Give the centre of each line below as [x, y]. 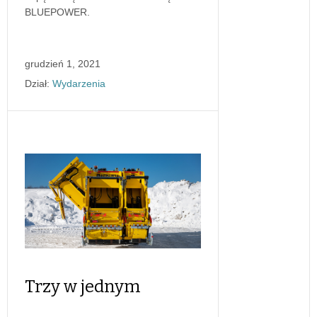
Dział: [37, 83]
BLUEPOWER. [57, 12]
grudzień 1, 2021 [63, 63]
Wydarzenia [79, 83]
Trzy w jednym [83, 287]
